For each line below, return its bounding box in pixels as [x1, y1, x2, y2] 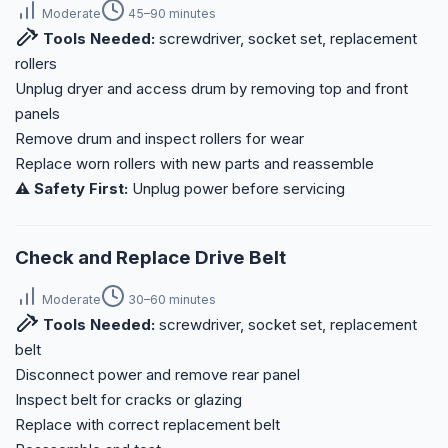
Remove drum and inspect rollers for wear [15, 129, 304, 149]
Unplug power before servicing [128, 179, 345, 199]
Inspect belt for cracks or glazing [15, 390, 242, 410]
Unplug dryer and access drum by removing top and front [15, 79, 408, 99]
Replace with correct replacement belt [15, 415, 280, 435]
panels [15, 104, 60, 124]
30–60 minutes [125, 292, 216, 308]
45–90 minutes [125, 6, 216, 22]
